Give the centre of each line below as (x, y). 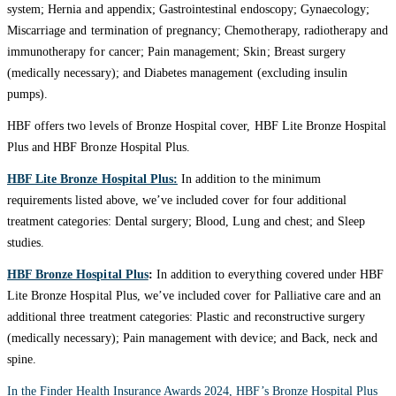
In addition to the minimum (249, 179)
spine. (22, 360)
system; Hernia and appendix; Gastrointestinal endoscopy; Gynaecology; (189, 10)
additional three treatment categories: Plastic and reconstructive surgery (187, 317)
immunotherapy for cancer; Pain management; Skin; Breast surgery (177, 52)
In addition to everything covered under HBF (268, 275)
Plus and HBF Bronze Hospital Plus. (99, 148)
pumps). (28, 95)
